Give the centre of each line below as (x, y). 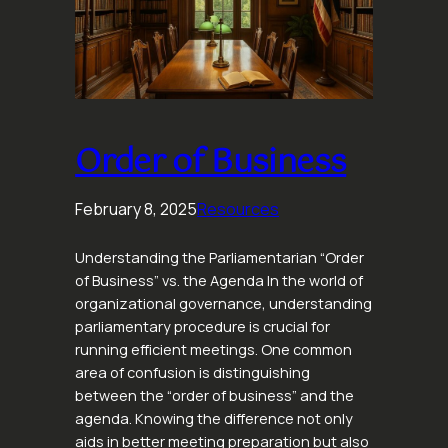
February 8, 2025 (136, 208)
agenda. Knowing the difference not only (214, 418)
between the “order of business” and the (215, 395)
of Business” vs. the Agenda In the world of (219, 280)
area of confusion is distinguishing (193, 372)
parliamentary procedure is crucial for (203, 326)
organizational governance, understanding (224, 303)
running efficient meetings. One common (214, 349)
